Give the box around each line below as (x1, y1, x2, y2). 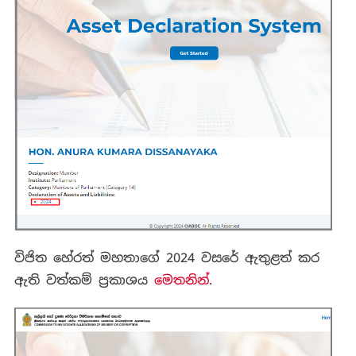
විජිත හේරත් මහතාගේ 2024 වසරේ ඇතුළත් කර (14, 249, 319, 266)
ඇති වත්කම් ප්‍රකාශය (14, 271, 154, 288)
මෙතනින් (153, 271, 209, 288)
